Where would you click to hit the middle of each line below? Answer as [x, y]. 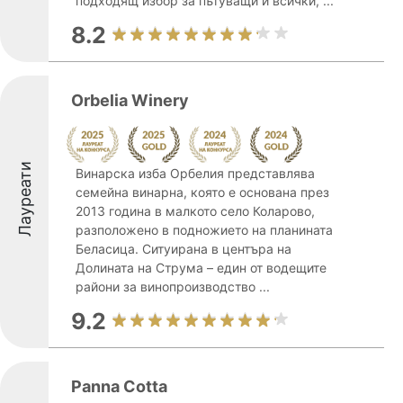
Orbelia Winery [130, 100]
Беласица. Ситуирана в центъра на [184, 249]
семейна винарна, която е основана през [202, 192]
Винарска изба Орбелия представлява [195, 173]
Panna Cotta [119, 386]
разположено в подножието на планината [204, 230]
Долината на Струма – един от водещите [201, 268]
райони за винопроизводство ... [173, 287]
